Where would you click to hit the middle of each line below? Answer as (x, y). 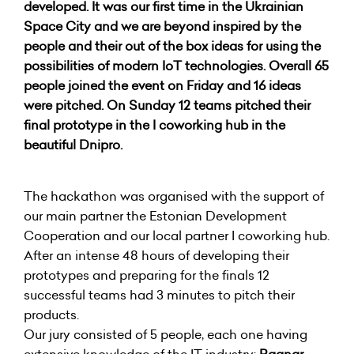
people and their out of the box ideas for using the (172, 46)
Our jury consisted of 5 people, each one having (166, 334)
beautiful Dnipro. (73, 145)
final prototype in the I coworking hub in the (154, 125)
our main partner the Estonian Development (155, 216)
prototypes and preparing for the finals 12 (147, 275)
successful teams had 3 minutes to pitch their (159, 295)
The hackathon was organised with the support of (174, 196)
